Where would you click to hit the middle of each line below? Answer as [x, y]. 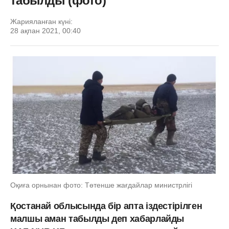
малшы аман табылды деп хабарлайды [97, 219]
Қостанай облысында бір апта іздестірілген [106, 206]
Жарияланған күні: [41, 21]
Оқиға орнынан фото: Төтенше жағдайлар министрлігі [101, 185]
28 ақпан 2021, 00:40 [45, 31]
